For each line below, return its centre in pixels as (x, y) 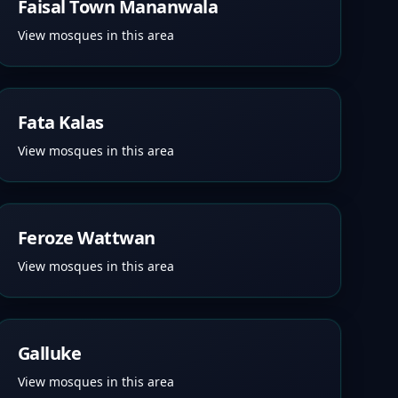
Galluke (49, 353)
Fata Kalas (60, 122)
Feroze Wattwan (86, 238)
